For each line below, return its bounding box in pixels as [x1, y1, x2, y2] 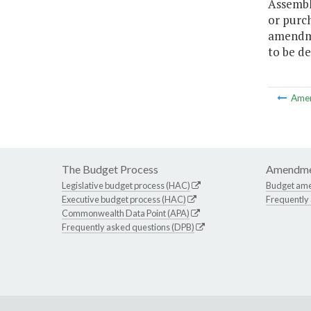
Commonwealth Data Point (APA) [62, 208, 190, 219]
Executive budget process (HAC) [62, 194, 186, 205]
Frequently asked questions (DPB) [62, 221, 194, 233]
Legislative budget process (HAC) [62, 180, 190, 192]
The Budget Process [62, 162, 158, 176]
